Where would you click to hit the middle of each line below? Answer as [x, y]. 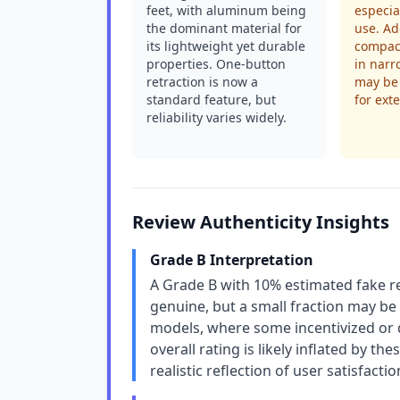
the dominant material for [224, 28]
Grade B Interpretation [232, 260]
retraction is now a [202, 82]
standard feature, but [211, 100]
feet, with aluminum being [226, 10]
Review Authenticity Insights [261, 222]
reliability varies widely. [217, 117]
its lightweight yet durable [226, 46]
